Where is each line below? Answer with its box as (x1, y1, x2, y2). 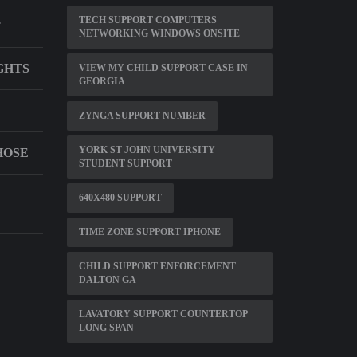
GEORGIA (78, 76, 125, 87)
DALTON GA (78, 274, 136, 285)
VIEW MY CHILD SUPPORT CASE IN (78, 62, 248, 73)
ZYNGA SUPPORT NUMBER (78, 110, 206, 121)
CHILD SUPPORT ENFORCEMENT (78, 261, 236, 272)
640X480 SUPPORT (78, 192, 162, 203)
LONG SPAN (78, 322, 134, 333)
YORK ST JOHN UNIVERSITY (78, 144, 215, 155)
